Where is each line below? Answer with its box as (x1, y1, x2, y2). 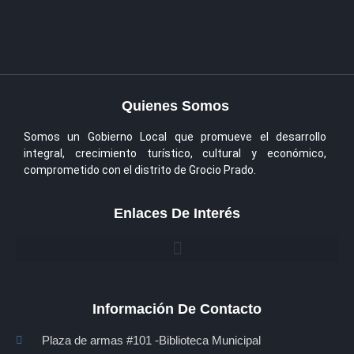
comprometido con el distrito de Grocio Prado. (24, 164, 256, 177)
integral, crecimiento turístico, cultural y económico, (24, 147, 326, 160)
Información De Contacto (92, 300, 262, 317)
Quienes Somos (121, 98, 229, 115)
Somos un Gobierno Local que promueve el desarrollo (24, 130, 326, 144)
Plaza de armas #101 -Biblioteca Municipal (41, 333, 261, 347)
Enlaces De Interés (114, 205, 240, 221)
